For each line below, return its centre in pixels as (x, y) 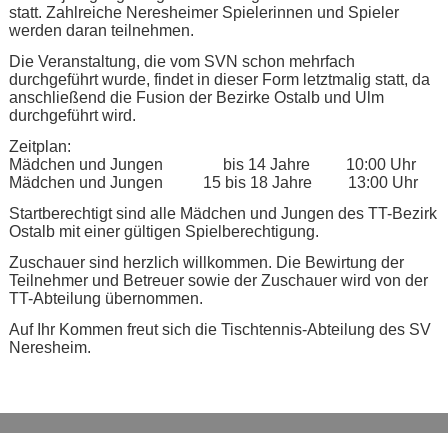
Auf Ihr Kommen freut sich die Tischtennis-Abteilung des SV (220, 329)
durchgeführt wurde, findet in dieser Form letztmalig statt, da (219, 79)
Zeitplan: (40, 146)
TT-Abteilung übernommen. (106, 298)
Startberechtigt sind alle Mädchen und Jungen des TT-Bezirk (223, 213)
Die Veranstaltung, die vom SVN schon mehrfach (182, 61)
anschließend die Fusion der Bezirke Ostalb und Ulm (196, 97)
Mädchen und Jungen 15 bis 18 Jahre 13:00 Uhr (213, 182)
